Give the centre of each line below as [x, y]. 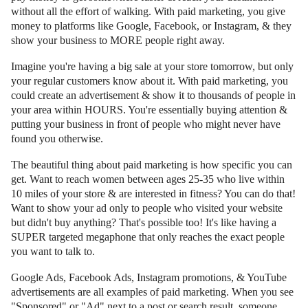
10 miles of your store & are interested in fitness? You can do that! [153, 193]
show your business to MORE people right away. [118, 40]
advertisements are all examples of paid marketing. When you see [152, 291]
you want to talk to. [53, 251]
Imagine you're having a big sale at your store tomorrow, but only [152, 66]
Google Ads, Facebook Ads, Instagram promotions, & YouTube [149, 277]
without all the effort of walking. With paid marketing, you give [148, 11]
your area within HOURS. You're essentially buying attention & [149, 109]
